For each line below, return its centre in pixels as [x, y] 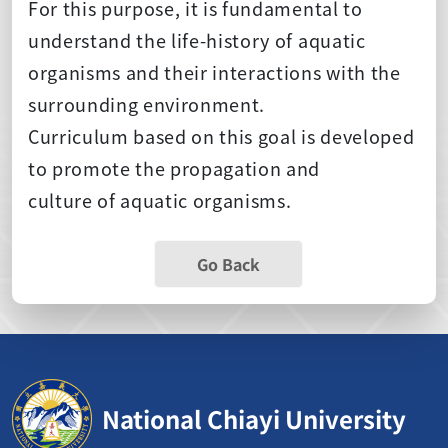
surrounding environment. [147, 103]
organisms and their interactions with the [214, 71]
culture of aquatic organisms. [160, 199]
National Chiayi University [254, 418]
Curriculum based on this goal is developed [221, 135]
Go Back [228, 263]
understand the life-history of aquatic [197, 39]
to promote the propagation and [174, 167]
